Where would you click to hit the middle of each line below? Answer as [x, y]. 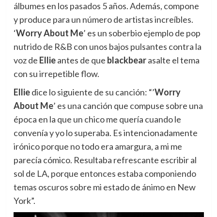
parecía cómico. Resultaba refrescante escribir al [105, 160]
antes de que [81, 60]
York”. [24, 201]
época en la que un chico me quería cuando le [97, 119]
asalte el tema [173, 60]
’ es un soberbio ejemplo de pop [142, 33]
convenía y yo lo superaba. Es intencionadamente [105, 133]
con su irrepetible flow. [56, 74]
